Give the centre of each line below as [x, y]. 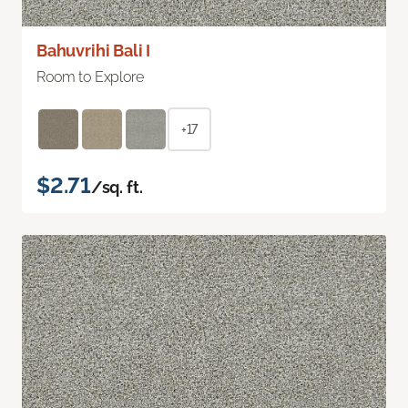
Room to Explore [90, 77]
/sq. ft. [117, 188]
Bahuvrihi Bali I [94, 51]
